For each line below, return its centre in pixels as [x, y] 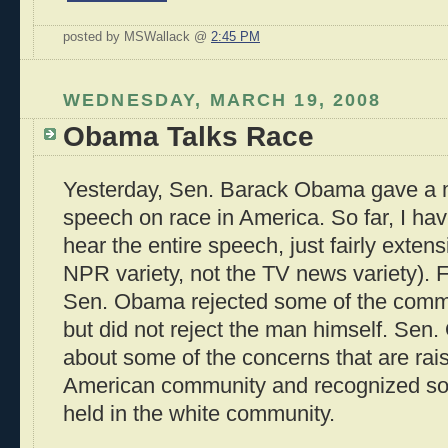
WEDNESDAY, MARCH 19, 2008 [222, 99]
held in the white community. [199, 413]
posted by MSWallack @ [137, 36]
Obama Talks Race [188, 137]
